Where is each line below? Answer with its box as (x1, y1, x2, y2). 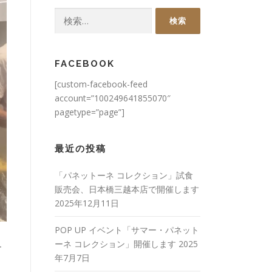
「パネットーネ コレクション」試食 (55, 169, 193, 181)
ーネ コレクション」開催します (55, 238, 176, 250)
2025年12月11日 (55, 197, 119, 209)
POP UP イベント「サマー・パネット (55, 224, 199, 236)
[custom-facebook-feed (55, 78, 148, 90)
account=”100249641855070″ (55, 92, 171, 104)
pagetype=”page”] (55, 106, 124, 118)
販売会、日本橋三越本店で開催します (55, 183, 199, 195)
